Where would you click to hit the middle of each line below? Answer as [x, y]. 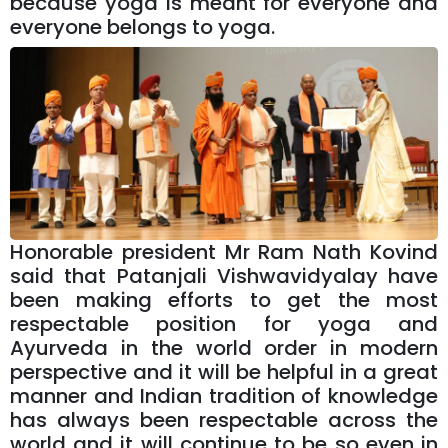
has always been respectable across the [224, 419]
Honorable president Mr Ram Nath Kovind [224, 251]
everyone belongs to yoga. [145, 27]
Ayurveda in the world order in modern [224, 347]
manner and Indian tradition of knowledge [224, 395]
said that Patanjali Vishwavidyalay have [224, 275]
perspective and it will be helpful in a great [224, 371]
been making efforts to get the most [224, 299]
